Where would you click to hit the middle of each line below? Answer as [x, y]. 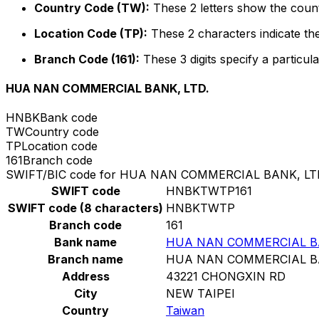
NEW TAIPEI [200, 294]
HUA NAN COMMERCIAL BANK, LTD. [108, 89]
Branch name [85, 260]
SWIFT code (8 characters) [85, 208]
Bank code [69, 118]
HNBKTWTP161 [209, 191]
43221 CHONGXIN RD [226, 277]
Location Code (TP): [91, 33]
